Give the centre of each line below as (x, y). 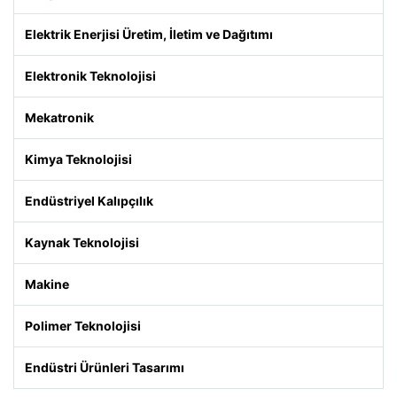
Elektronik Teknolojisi (90, 76)
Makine (47, 284)
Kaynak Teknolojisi (82, 242)
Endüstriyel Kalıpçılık (89, 201)
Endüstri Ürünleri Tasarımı (105, 367)
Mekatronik (59, 117)
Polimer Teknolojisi (83, 326)
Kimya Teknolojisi (78, 159)
